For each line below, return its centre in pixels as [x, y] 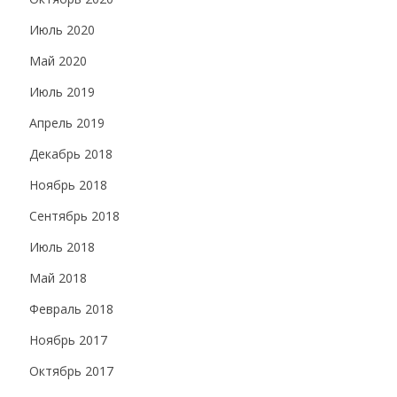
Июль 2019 [62, 92]
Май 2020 [58, 61]
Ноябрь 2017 [68, 340]
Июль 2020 [62, 30]
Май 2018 [58, 278]
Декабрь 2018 [71, 154]
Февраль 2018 [71, 309]
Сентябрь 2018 [74, 216]
